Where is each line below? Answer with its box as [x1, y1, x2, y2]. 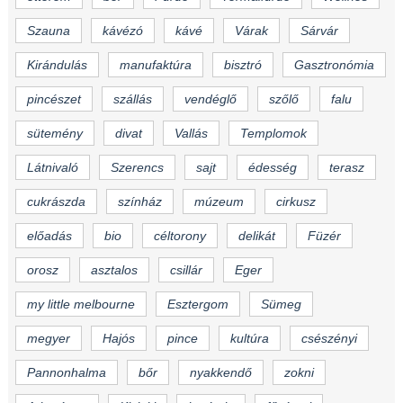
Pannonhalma [26, 365, 106, 381]
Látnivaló [26, 160, 78, 175]
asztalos [90, 263, 138, 278]
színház [117, 194, 162, 210]
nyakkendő [189, 365, 252, 381]
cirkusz [275, 194, 316, 210]
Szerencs [110, 160, 164, 175]
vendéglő [184, 92, 237, 107]
